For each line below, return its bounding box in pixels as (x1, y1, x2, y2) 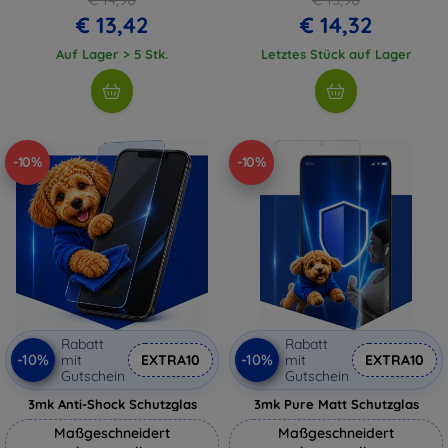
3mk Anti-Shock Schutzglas (27, 395, 197, 412)
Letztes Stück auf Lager (260, 45, 412, 62)
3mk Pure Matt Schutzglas (253, 395, 419, 412)
